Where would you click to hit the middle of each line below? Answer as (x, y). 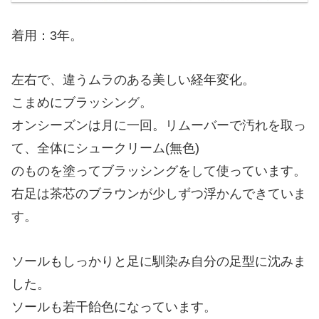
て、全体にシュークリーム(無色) (105, 148)
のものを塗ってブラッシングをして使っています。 (159, 171)
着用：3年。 (47, 35)
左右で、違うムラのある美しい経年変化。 (133, 80)
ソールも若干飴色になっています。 (114, 307)
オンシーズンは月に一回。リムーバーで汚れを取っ (159, 126)
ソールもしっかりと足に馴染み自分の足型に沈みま (159, 261)
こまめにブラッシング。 (82, 103)
